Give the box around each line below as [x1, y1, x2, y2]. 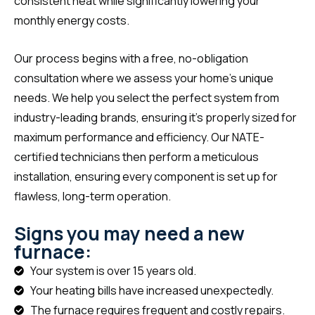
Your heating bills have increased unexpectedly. [30, 282, 274, 298]
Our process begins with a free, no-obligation [14, 50, 248, 66]
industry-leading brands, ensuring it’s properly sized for [14, 109, 297, 125]
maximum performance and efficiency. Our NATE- [14, 129, 264, 145]
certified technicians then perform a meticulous [14, 148, 259, 165]
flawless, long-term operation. [14, 188, 171, 204]
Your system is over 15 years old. [30, 262, 196, 278]
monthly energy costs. [14, 12, 129, 28]
